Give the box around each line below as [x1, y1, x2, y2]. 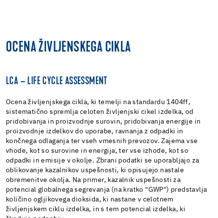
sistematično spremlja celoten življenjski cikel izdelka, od [6, 108, 194, 115]
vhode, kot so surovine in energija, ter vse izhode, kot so [6, 147, 189, 154]
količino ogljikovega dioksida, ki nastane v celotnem [6, 196, 174, 203]
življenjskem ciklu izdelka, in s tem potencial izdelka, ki [6, 205, 186, 213]
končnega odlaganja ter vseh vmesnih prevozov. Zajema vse [6, 137, 198, 145]
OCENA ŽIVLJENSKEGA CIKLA [6, 40, 131, 55]
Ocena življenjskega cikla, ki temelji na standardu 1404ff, [6, 98, 191, 106]
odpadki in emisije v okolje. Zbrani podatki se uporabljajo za [6, 157, 200, 164]
